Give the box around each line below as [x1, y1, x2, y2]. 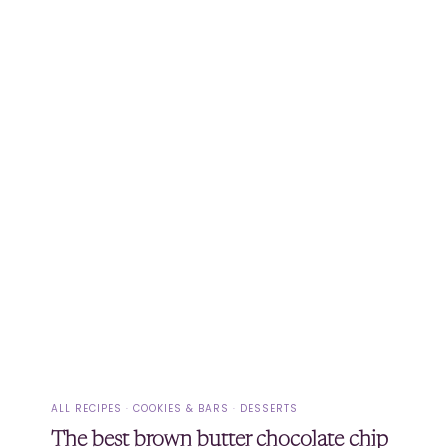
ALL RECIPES [51, 401, 122, 417]
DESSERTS [240, 401, 298, 417]
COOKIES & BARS [133, 401, 229, 417]
